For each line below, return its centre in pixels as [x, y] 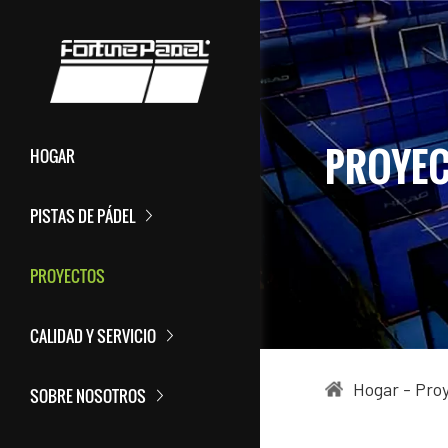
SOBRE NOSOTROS [88, 396]
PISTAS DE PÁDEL [82, 216]
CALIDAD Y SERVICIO [93, 336]
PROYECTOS [67, 276]
